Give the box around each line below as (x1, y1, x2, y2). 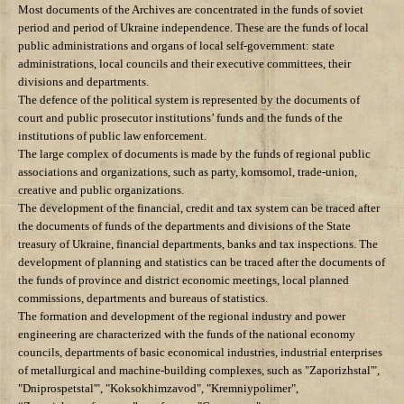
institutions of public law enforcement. (18, 129, 207, 143)
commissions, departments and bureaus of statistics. (18, 291, 268, 306)
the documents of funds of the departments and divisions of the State (18, 219, 351, 234)
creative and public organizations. (18, 183, 184, 197)
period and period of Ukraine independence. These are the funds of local (18, 21, 369, 35)
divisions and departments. (18, 75, 149, 89)
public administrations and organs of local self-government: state (18, 39, 335, 53)
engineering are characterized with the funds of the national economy (18, 327, 355, 342)
